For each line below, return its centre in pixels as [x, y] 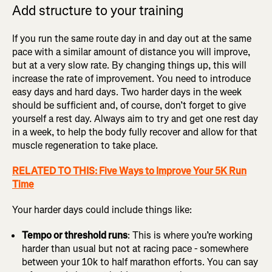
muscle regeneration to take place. [85, 146]
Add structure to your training [98, 11]
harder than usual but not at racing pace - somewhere [135, 249]
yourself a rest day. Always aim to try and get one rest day [135, 119]
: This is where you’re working [190, 236]
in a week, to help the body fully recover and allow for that [135, 132]
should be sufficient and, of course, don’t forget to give [129, 106]
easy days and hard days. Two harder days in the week [127, 92]
